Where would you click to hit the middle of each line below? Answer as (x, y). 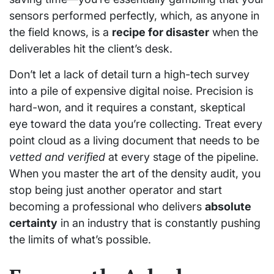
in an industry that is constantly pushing (159, 223)
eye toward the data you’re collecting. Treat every (136, 124)
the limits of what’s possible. (80, 239)
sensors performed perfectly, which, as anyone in (134, 15)
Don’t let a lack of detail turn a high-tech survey (129, 74)
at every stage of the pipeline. (182, 157)
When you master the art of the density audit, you (135, 173)
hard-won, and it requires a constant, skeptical (127, 107)
